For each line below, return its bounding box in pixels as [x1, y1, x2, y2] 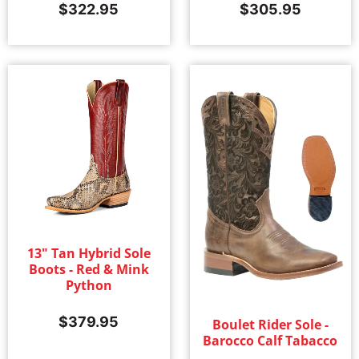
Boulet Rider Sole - [212, 316, 329, 334]
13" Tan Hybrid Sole [26, 244, 151, 263]
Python [65, 276, 112, 295]
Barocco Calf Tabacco [203, 332, 338, 350]
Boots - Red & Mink [28, 260, 149, 279]
